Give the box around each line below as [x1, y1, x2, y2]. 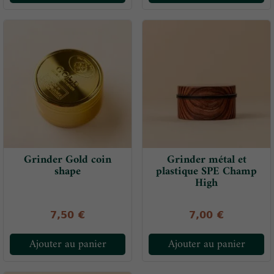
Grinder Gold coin [24, 150, 111, 170]
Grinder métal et [166, 150, 246, 170]
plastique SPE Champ [156, 162, 257, 182]
